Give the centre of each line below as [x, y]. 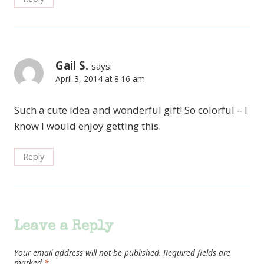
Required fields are [197, 253]
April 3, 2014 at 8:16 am [100, 79]
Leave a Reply [64, 227]
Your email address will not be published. [88, 253]
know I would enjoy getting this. [88, 126]
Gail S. [72, 66]
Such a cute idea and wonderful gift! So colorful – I [131, 110]
